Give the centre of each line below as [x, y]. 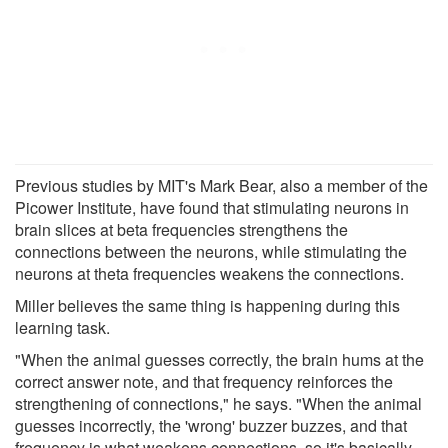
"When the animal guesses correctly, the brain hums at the [219, 359]
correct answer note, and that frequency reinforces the [204, 381]
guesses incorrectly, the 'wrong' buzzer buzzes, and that [211, 425]
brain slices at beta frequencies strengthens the [181, 229]
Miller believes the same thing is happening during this [207, 305]
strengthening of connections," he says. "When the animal [218, 403]
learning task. [62, 327]
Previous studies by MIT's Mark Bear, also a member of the [221, 185]
